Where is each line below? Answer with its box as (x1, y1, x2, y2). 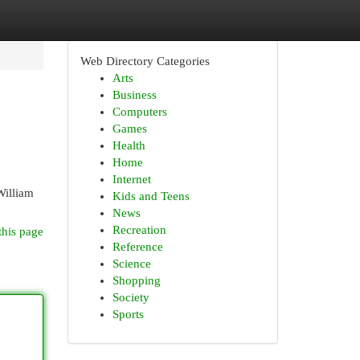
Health (112, 139, 145, 152)
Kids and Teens (112, 190, 190, 202)
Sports (112, 308, 144, 321)
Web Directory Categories (80, 55, 210, 67)
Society (112, 291, 149, 304)
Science (112, 257, 151, 270)
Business (112, 88, 157, 101)
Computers (112, 105, 167, 118)
